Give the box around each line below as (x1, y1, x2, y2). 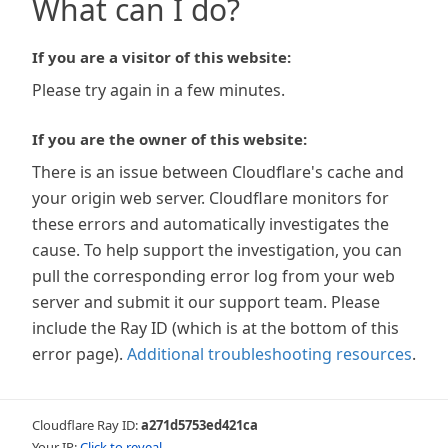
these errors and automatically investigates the (32, 213, 389, 235)
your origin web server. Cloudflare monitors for (32, 187, 389, 209)
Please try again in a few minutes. (32, 79, 285, 101)
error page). (32, 343, 123, 365)
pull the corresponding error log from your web (32, 265, 395, 287)
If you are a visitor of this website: (32, 47, 291, 67)
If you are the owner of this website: (32, 129, 307, 149)
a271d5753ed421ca (141, 416, 258, 434)
